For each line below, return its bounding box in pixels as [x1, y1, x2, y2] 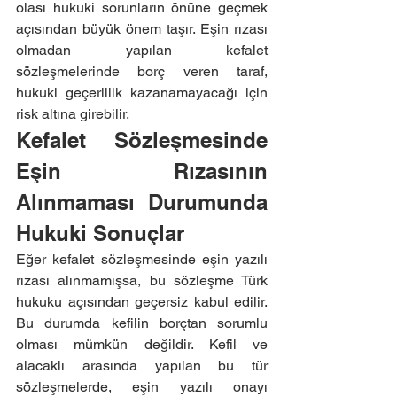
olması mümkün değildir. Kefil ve [16, 336, 268, 353]
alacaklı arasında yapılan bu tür [16, 357, 268, 374]
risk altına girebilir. [16, 105, 129, 122]
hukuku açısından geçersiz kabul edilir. [16, 293, 268, 310]
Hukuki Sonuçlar [16, 221, 184, 245]
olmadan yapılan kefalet [16, 42, 268, 58]
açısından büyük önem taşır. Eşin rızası [16, 20, 268, 37]
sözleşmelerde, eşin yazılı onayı [16, 378, 268, 395]
